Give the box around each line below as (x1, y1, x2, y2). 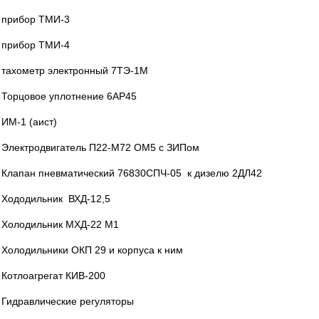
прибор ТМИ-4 (1, 39, 70, 51)
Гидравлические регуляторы (1, 296, 134, 307)
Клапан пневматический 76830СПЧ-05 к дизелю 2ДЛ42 (1, 167, 262, 179)
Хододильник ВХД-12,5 (1, 193, 110, 204)
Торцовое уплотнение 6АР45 (1, 90, 137, 102)
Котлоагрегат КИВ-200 (1, 270, 105, 281)
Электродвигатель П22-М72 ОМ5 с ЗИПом (1, 142, 199, 153)
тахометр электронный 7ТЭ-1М (1, 65, 148, 76)
